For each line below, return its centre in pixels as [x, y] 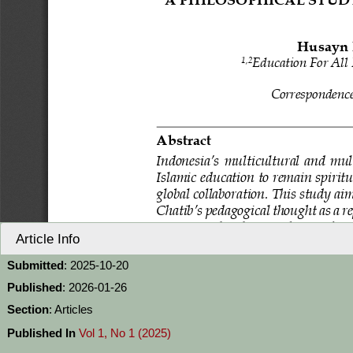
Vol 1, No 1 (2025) [125, 333]
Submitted [35, 265]
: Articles [71, 309]
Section [28, 309]
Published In [41, 333]
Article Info [46, 239]
